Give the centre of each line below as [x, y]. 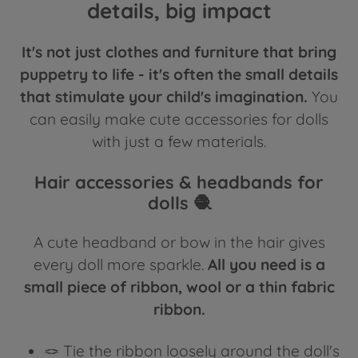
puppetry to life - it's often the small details [179, 74]
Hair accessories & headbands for [179, 182]
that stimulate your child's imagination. [164, 97]
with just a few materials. [179, 141]
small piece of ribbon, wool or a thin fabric [179, 287]
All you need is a [266, 265]
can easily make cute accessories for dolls [179, 119]
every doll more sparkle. [120, 265]
